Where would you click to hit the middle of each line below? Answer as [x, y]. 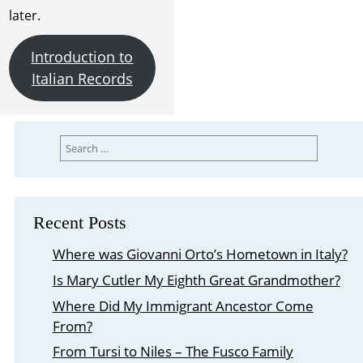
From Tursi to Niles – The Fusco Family [173, 352]
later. [24, 16]
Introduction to [82, 56]
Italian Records [82, 78]
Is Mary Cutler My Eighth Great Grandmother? [196, 280]
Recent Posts [80, 223]
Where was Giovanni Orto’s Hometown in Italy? [200, 254]
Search [75, 141]
